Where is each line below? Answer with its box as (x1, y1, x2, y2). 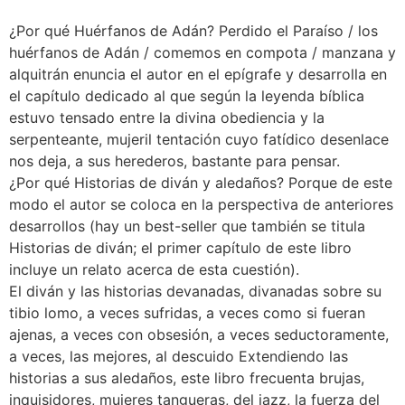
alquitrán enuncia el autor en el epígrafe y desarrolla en (9, 64, 387, 83)
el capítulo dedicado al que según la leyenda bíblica (9, 86, 364, 105)
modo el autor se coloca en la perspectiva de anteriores (9, 194, 393, 213)
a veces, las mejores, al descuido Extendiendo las (9, 346, 348, 365)
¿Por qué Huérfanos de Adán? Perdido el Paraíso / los (9, 21, 378, 40)
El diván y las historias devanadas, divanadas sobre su (9, 281, 381, 300)
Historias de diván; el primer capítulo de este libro (9, 238, 352, 257)
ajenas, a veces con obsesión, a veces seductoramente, (9, 325, 389, 344)
